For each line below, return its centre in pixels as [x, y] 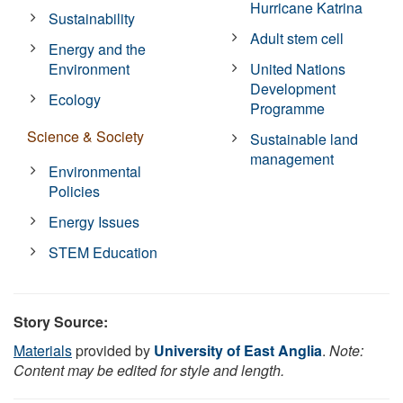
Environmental [95, 171]
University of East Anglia [238, 350]
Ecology [75, 99]
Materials [43, 350]
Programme [288, 108]
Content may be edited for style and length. [149, 370]
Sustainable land [304, 139]
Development [293, 88]
